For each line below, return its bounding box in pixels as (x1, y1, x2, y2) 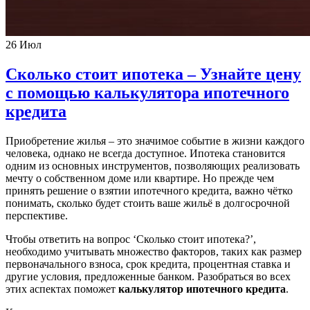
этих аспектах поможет (6, 283, 118, 295)
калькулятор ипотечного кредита (118, 283, 286, 295)
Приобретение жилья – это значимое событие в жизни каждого (6, 135, 304, 147)
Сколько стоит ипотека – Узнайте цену (6, 65, 301, 84)
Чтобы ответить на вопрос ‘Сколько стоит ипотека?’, (6, 233, 256, 246)
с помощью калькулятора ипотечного (6, 84, 289, 102)
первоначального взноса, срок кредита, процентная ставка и (6, 258, 291, 271)
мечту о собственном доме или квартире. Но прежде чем (6, 172, 274, 185)
